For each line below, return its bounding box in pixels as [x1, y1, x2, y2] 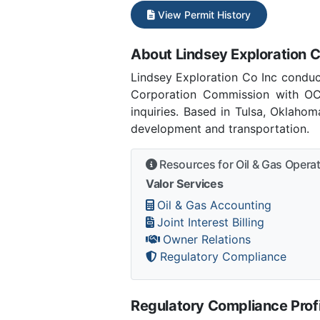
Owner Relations [163, 231, 251, 246]
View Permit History [155, 8, 251, 21]
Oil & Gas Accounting [157, 197, 271, 212]
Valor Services [146, 176, 224, 191]
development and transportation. [131, 121, 309, 136]
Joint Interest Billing [157, 214, 264, 229]
